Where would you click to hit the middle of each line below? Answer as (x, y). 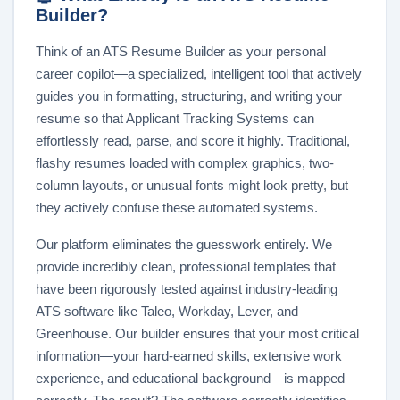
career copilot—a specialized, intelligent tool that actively (199, 74)
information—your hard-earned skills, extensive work (189, 356)
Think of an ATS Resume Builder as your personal (181, 52)
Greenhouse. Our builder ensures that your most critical (197, 334)
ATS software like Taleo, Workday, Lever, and (167, 312)
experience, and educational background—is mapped (190, 379)
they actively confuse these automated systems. (177, 208)
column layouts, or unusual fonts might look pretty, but (192, 186)
